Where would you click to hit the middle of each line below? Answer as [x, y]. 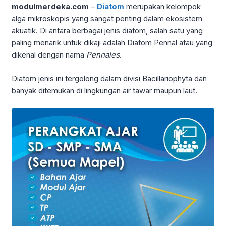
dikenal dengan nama [49, 55]
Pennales [103, 55]
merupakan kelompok [162, 7]
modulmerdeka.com [50, 7]
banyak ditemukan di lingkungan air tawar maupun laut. [104, 90]
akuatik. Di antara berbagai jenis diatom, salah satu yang [107, 31]
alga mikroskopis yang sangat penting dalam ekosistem [107, 19]
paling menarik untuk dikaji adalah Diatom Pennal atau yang [112, 43]
